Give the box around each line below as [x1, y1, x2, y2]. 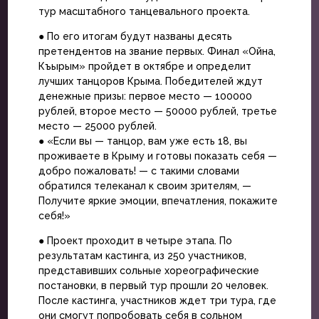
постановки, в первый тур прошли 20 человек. [38, 279, 268, 291]
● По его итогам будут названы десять [38, 30, 232, 42]
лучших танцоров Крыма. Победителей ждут [38, 75, 263, 87]
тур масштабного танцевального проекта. [38, 5, 250, 17]
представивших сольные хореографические [38, 264, 259, 276]
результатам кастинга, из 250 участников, [38, 249, 246, 261]
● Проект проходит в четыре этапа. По [38, 234, 232, 246]
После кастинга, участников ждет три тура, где [38, 294, 276, 306]
